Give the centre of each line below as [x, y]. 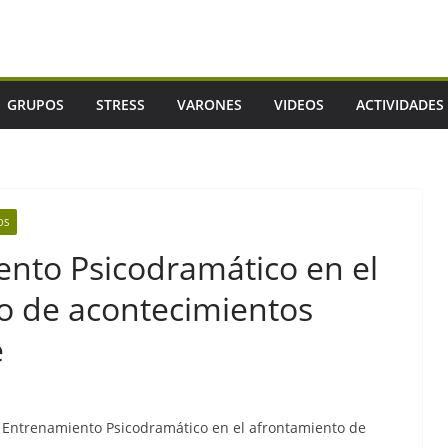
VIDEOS [299, 104]
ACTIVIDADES [400, 104]
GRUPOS [35, 104]
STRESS [120, 104]
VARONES [209, 104]
